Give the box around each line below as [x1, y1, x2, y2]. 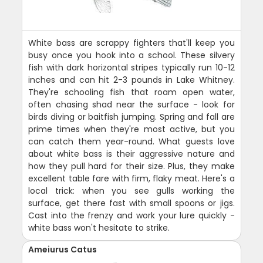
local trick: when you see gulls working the [28, 185, 235, 197]
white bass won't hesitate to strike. [28, 222, 170, 234]
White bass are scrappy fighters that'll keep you [28, 37, 235, 49]
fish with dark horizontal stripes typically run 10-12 [28, 62, 235, 74]
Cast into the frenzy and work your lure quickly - [28, 210, 235, 222]
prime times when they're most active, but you [28, 123, 235, 136]
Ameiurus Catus [28, 244, 97, 256]
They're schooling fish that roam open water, [28, 86, 235, 99]
